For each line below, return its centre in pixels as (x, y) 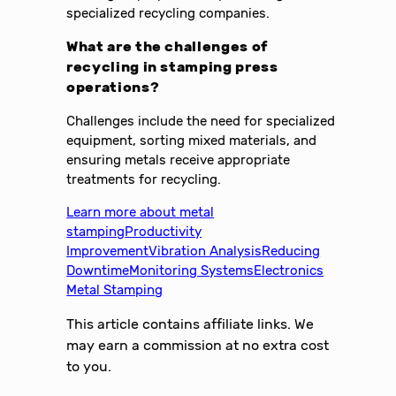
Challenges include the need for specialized (201, 122)
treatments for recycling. (144, 180)
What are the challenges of (167, 47)
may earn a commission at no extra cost (198, 345)
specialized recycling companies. (168, 13)
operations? (113, 88)
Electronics (289, 270)
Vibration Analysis (206, 251)
